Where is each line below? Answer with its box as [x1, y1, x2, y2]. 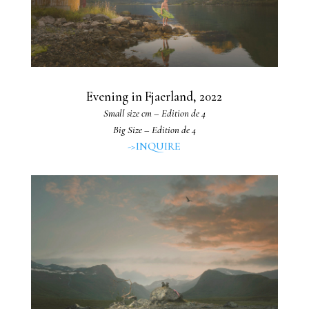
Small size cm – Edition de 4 [103, 106, 206, 119]
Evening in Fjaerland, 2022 [86, 88, 223, 104]
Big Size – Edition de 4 [112, 123, 196, 136]
